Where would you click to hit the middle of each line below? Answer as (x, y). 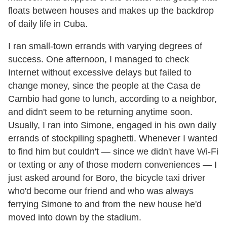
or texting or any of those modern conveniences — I (112, 164)
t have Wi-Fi (194, 151)
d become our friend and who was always (110, 191)
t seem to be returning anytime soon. (119, 112)
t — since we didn (132, 151)
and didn (26, 112)
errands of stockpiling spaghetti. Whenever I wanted (113, 138)
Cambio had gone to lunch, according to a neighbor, (112, 99)
